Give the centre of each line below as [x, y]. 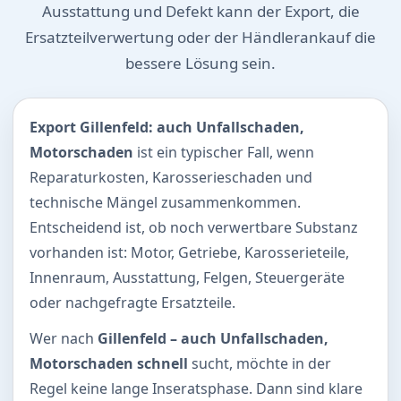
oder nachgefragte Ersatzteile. [132, 302]
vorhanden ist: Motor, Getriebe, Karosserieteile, [189, 252]
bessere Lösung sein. [200, 63]
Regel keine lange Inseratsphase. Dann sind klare [196, 388]
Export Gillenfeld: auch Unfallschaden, [167, 127]
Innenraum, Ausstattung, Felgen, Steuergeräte [187, 277]
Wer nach [64, 338]
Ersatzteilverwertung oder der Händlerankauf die [200, 37]
